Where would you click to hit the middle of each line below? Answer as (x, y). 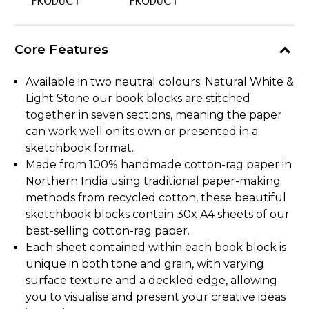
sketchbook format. (80, 148)
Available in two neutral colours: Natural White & (160, 82)
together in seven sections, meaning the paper (154, 115)
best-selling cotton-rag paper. (108, 231)
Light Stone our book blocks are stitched (138, 99)
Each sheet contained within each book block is (156, 248)
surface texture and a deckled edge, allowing (152, 281)
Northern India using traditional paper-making (153, 181)
